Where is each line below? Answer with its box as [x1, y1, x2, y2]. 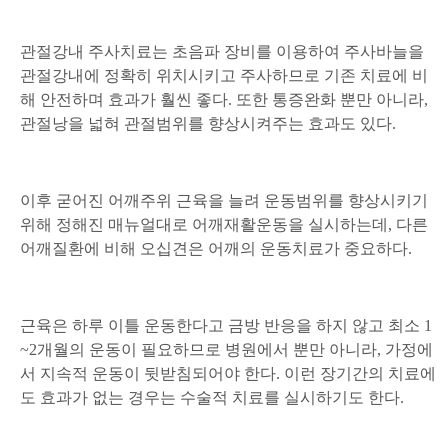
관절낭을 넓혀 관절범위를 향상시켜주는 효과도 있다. [20, 114, 396, 132]
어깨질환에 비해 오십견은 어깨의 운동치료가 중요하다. [20, 239, 412, 257]
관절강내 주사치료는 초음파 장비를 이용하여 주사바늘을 [20, 42, 424, 60]
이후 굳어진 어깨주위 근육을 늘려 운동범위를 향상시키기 [20, 191, 428, 209]
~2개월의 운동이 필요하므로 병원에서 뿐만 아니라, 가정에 [20, 340, 433, 358]
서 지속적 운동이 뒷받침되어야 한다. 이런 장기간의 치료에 [20, 364, 436, 382]
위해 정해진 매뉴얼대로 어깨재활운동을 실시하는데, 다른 [20, 215, 428, 233]
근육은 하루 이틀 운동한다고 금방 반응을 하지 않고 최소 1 [20, 316, 432, 334]
